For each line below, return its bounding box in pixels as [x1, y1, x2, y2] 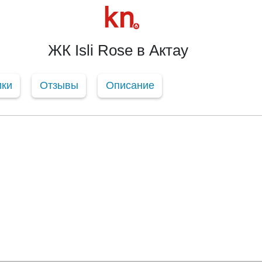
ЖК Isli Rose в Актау [48, 41, 188, 59]
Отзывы [39, 79, 78, 91]
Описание [105, 79, 154, 91]
